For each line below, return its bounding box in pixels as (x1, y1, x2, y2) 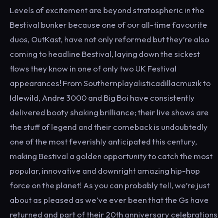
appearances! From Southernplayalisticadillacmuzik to (10, 78, 211, 88)
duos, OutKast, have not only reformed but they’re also (10, 34, 209, 44)
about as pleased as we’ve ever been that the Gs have (10, 195, 209, 205)
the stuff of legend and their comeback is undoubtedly (10, 122, 208, 132)
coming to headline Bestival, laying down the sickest (10, 49, 200, 59)
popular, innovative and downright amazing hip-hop (10, 165, 200, 176)
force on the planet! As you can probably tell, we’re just (10, 180, 210, 190)
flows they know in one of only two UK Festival (10, 63, 177, 73)
